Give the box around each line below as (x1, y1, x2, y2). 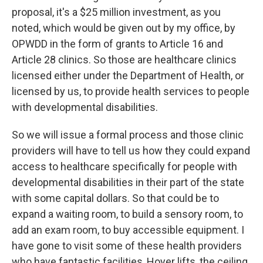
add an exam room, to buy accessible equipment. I (12, 224, 244, 237)
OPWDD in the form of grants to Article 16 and (12, 38, 223, 50)
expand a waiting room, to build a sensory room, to (12, 208, 243, 221)
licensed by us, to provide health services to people (12, 85, 249, 98)
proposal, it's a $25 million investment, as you (12, 6, 221, 19)
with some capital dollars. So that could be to (12, 192, 219, 205)
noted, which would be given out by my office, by (12, 22, 235, 35)
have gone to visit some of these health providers (12, 240, 242, 252)
